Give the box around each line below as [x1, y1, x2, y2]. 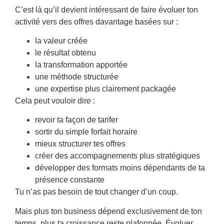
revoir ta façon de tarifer [35, 115, 118, 124]
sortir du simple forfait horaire [35, 127, 137, 136]
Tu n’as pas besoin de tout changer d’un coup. [15, 187, 178, 196]
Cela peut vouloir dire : [15, 96, 95, 105]
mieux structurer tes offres [35, 139, 125, 148]
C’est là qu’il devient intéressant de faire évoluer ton [15, 5, 198, 14]
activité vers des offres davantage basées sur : [15, 17, 178, 26]
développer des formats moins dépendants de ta [35, 163, 205, 172]
